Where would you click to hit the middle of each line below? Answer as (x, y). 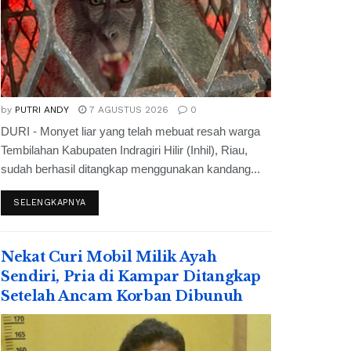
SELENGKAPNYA (50, 202)
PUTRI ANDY (42, 109)
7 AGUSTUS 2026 (127, 109)
